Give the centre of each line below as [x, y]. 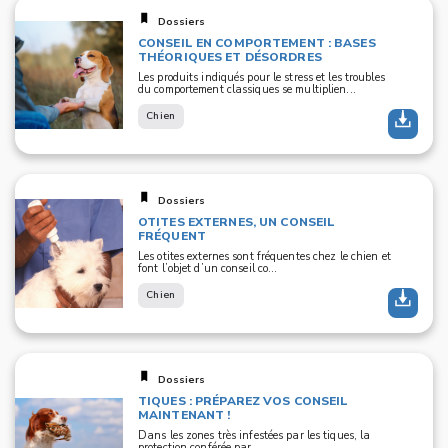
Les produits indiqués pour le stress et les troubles [261, 77]
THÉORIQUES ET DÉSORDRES [230, 57]
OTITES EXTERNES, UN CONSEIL [237, 222]
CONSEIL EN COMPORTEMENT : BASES [257, 43]
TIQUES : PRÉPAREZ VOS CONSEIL [243, 401]
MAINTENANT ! [184, 415]
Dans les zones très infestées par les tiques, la [254, 435]
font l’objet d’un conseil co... [208, 268]
